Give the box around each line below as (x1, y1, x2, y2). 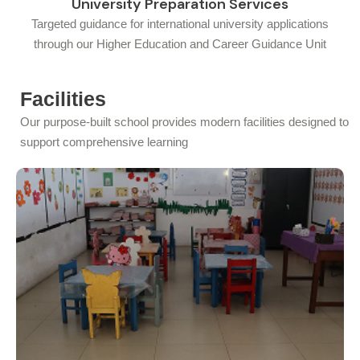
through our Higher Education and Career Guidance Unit (34, 36, 326, 51)
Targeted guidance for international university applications (31, 16, 329, 31)
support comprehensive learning (20, 134, 188, 149)
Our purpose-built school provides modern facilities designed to (20, 114, 349, 129)
